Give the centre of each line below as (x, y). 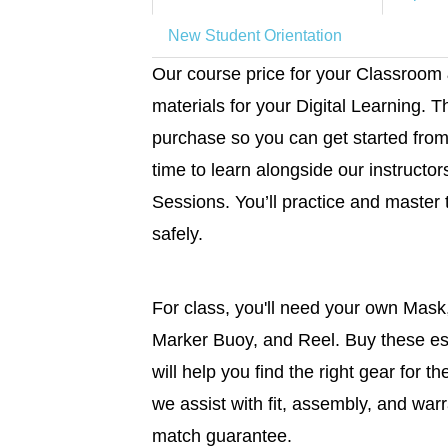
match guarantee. (221, 436)
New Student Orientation (254, 35)
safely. (177, 234)
